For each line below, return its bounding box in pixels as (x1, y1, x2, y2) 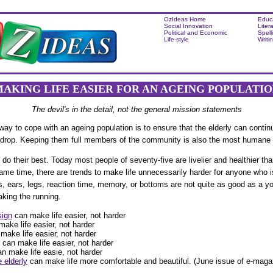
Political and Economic (164, 29, 227, 36)
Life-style (164, 36, 189, 43)
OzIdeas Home (164, 16, 206, 23)
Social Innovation (164, 23, 213, 29)
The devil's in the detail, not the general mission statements (31, 105, 242, 115)
